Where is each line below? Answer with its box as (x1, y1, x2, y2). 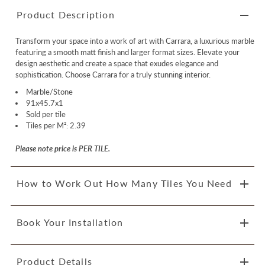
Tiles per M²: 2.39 (25, 120, 86, 130)
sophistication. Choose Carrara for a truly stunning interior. (15, 69, 211, 79)
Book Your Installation (16, 216, 124, 228)
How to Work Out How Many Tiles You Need (16, 177, 232, 189)
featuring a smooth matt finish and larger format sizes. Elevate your (15, 47, 240, 57)
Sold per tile (25, 109, 66, 119)
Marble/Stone (25, 86, 73, 96)
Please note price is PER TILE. (15, 143, 110, 153)
